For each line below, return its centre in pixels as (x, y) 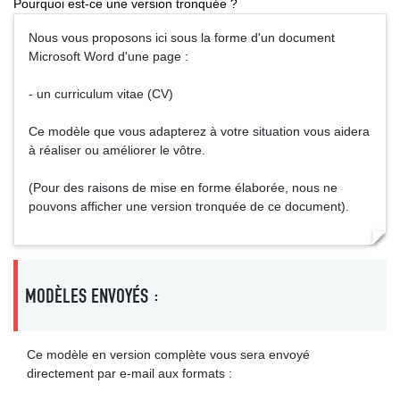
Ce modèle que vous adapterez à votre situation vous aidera (199, 131)
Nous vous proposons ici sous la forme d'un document (182, 37)
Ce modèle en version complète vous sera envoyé (168, 354)
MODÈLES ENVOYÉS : (92, 296)
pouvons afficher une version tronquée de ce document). (189, 206)
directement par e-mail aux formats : (129, 373)
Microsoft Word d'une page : (108, 56)
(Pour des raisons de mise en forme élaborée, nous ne (183, 187)
